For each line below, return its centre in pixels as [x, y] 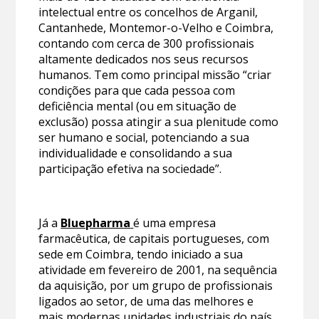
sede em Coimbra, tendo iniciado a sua [141, 254]
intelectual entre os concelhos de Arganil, [148, 12]
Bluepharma [96, 223]
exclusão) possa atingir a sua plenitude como [159, 121]
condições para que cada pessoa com [137, 90]
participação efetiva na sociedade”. [130, 168]
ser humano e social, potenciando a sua [144, 137]
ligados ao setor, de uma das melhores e [146, 301]
